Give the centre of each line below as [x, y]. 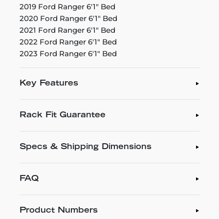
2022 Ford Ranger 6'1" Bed [68, 42]
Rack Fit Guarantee [63, 115]
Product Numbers [59, 210]
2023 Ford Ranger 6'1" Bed [68, 53]
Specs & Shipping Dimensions [86, 147]
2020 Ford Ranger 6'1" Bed [68, 18]
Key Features [49, 83]
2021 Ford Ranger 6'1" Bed [67, 30]
